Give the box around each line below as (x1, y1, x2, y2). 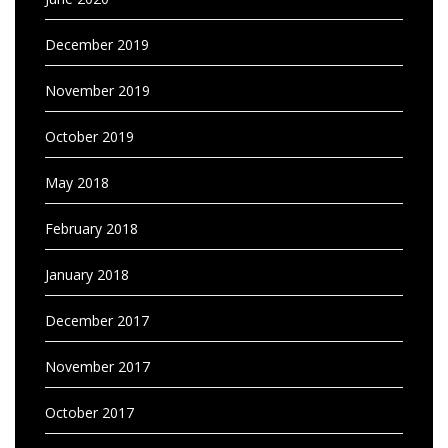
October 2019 (45, 127, 134, 146)
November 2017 (45, 357, 150, 376)
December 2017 (45, 311, 149, 330)
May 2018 (45, 173, 109, 192)
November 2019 (45, 81, 150, 100)
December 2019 (45, 35, 149, 54)
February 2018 (45, 219, 138, 238)
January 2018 (45, 265, 129, 284)
